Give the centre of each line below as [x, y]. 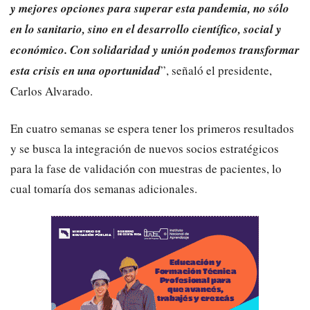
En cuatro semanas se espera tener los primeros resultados [152, 128]
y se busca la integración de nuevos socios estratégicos [145, 148]
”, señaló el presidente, [216, 70]
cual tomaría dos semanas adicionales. [104, 188]
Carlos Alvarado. [52, 91]
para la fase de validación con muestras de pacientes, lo [146, 168]
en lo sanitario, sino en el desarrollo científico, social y [146, 29]
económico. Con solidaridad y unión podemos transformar [155, 49]
